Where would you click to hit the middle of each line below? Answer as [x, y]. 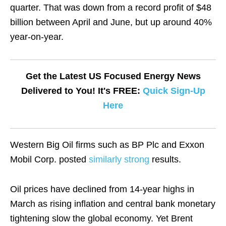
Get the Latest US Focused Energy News [113, 76]
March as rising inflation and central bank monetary [113, 204]
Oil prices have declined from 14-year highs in [102, 189]
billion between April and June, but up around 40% [111, 22]
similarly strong [119, 159]
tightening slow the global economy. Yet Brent [101, 218]
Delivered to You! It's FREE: [82, 91]
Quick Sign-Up [174, 91]
